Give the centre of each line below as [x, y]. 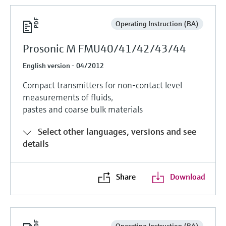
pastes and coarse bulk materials [83, 109]
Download [187, 176]
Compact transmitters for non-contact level [102, 85]
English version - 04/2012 [63, 65]
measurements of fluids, [68, 97]
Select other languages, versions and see [117, 131]
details [36, 143]
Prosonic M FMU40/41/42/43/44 [104, 48]
